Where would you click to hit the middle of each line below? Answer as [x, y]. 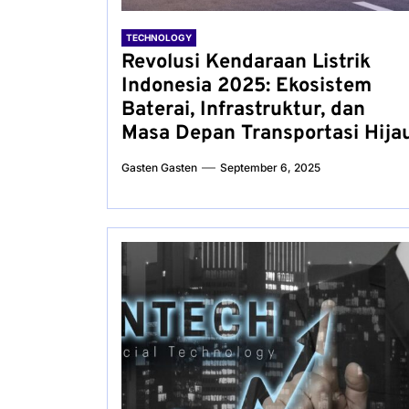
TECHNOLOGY [159, 37]
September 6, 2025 [270, 168]
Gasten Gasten [159, 168]
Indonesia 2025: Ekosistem [246, 86]
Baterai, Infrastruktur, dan [243, 110]
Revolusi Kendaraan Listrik [246, 63]
